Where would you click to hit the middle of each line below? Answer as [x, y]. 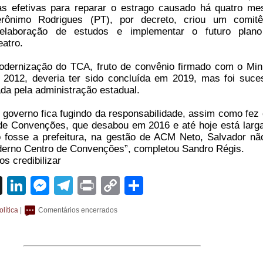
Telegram [112, 185]
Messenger [96, 185]
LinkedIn [62, 185]
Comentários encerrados [78, 210]
